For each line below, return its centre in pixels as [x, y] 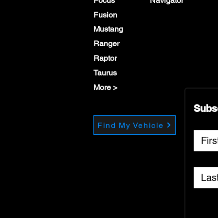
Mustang [108, 29]
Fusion [105, 15]
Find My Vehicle [131, 125]
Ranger [106, 44]
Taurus [105, 73]
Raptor [105, 58]
